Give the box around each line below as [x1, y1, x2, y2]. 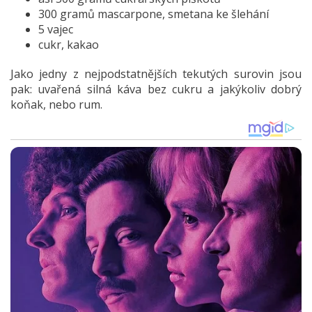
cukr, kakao [38, 37, 99, 52]
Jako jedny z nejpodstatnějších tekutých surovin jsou [10, 66, 302, 81]
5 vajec [38, 22, 73, 37]
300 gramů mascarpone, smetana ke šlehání [38, 6, 269, 22]
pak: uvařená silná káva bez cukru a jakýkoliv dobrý [10, 81, 302, 97]
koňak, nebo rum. [10, 97, 102, 112]
